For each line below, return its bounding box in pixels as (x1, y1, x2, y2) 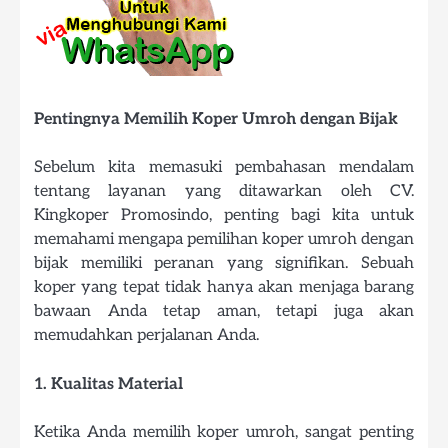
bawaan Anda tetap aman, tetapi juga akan (34, 301, 414, 322)
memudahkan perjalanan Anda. (34, 325, 259, 346)
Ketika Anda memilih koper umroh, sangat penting (34, 421, 414, 442)
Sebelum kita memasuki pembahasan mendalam (34, 157, 414, 178)
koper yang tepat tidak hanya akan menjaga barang (34, 277, 414, 298)
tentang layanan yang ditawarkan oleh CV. (34, 181, 414, 202)
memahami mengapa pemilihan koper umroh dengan (34, 229, 414, 250)
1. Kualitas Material (34, 373, 183, 394)
